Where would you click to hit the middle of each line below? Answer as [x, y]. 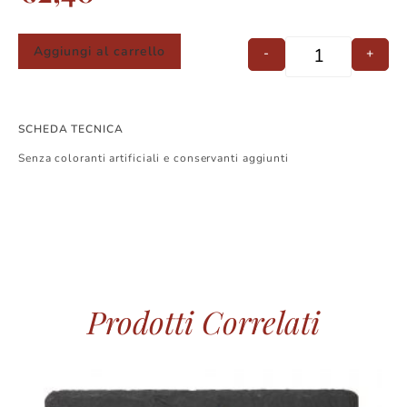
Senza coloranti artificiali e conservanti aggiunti [154, 158]
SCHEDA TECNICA [71, 129]
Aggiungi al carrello [99, 51]
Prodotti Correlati [203, 321]
